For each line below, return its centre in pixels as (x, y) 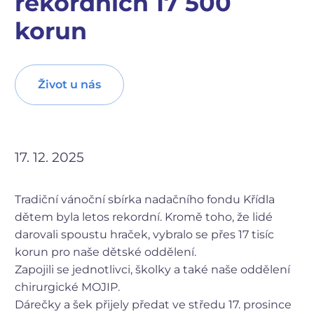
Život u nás (69, 85)
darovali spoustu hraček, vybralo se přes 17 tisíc (144, 234)
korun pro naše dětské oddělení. (105, 252)
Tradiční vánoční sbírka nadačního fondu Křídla (145, 199)
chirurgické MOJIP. (67, 287)
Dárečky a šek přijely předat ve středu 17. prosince (153, 304)
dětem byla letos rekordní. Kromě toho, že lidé (144, 217)
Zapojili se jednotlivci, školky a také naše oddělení (152, 269)
